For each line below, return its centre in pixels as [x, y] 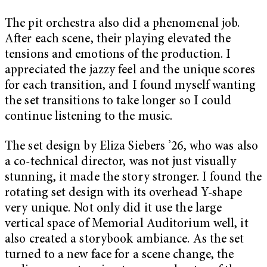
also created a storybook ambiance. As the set [125, 240]
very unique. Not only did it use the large [114, 209]
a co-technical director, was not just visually [120, 162]
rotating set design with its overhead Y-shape [124, 193]
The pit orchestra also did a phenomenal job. [122, 24]
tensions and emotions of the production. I [118, 55]
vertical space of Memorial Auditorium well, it [127, 224]
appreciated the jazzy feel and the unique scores [130, 71]
